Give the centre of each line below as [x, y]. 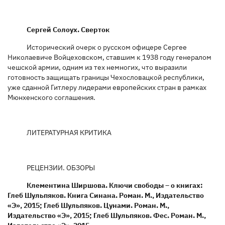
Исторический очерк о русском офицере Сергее [106, 47]
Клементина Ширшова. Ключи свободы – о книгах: [115, 185]
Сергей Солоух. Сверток [68, 29]
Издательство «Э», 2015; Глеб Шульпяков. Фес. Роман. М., [107, 215]
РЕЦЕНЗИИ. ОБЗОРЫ [61, 167]
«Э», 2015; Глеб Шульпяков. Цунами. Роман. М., [88, 205]
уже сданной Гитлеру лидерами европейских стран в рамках [107, 87]
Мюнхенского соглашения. [51, 97]
